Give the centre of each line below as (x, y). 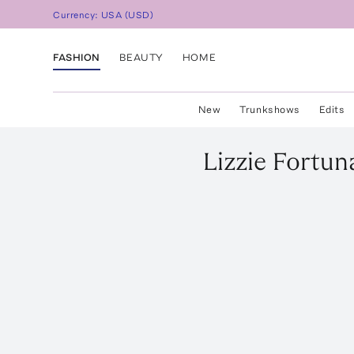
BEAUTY (141, 57)
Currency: (77, 15)
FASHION (77, 57)
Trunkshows (270, 109)
